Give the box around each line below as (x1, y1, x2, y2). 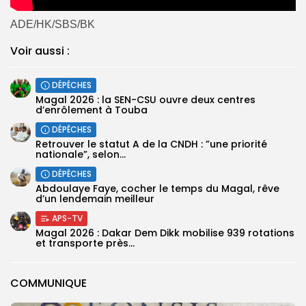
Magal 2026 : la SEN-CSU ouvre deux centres (36, 93, 255, 107)
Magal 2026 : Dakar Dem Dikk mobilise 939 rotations (36, 226, 294, 240)
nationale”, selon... (36, 148, 126, 162)
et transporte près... (36, 236, 135, 251)
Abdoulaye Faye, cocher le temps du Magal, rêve (36, 182, 279, 196)
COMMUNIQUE (10, 275, 87, 292)
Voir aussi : (10, 43, 70, 59)
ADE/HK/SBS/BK (10, 18, 95, 31)
